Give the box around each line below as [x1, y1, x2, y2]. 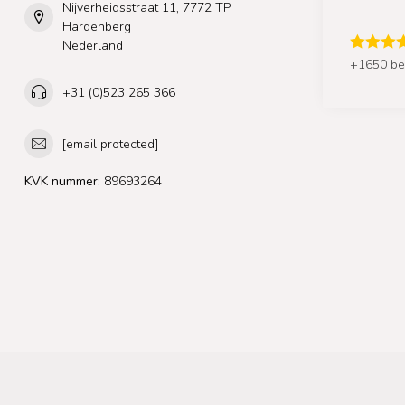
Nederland [62, 37, 123, 55]
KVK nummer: [24, 173, 100, 191]
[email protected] [62, 135, 158, 153]
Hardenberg [62, 18, 131, 36]
